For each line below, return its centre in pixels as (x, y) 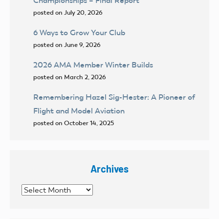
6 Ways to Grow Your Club (79, 33)
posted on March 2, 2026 (70, 77)
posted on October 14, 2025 (74, 123)
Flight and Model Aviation (79, 111)
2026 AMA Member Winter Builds (93, 65)
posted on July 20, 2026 (68, 13)
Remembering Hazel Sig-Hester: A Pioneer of (114, 97)
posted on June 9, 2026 (67, 45)
